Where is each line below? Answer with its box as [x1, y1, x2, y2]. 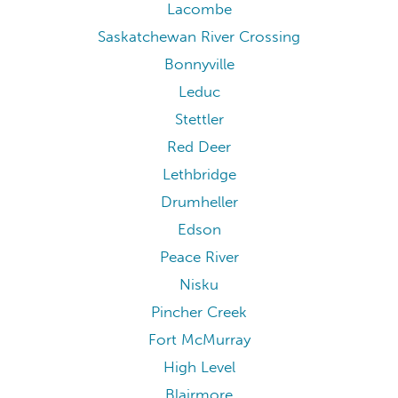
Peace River [159, 248, 239, 267]
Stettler [174, 110, 224, 130]
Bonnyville [163, 55, 235, 75]
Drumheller [160, 193, 238, 212]
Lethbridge [162, 165, 236, 185]
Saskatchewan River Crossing [98, 28, 300, 47]
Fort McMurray [147, 330, 251, 350]
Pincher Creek [151, 303, 247, 322]
